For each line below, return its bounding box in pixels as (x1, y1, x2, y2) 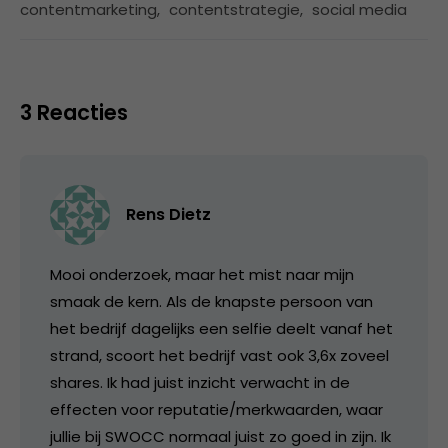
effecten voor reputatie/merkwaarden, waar (50, 399, 383, 421)
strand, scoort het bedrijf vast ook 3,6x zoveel (50, 345, 389, 367)
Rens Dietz (126, 203, 211, 227)
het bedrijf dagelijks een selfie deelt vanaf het (50, 318, 393, 340)
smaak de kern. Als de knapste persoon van (50, 291, 373, 313)
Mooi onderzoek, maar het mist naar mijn (50, 264, 354, 286)
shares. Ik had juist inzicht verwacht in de (50, 372, 350, 394)
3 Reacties (20, 98, 128, 128)
